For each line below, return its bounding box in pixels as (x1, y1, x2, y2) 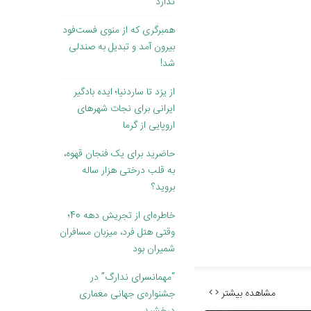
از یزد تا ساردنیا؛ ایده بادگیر (74, 84, 175, 101)
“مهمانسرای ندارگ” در (90, 269, 175, 287)
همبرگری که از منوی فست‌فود (62, 22, 175, 40)
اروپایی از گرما (123, 117, 175, 135)
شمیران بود (133, 241, 175, 258)
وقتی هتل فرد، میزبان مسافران (60, 224, 175, 242)
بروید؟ (151, 179, 175, 196)
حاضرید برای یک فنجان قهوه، (64, 146, 175, 163)
